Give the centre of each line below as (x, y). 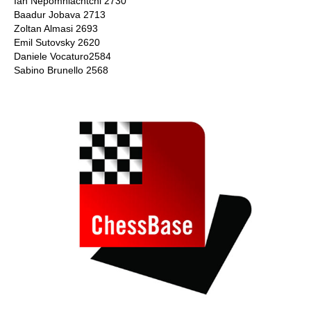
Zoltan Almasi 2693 (56, 28)
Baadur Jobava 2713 (60, 15)
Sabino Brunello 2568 (61, 70)
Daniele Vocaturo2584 (62, 56)
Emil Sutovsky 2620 (57, 42)
